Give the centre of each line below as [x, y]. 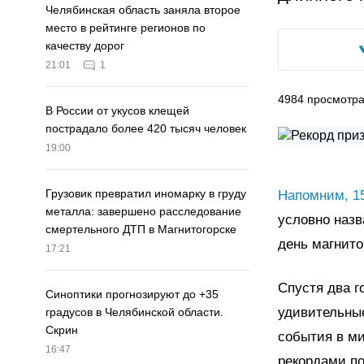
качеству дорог [85, 46]
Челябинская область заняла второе [143, 10]
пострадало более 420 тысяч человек [146, 129]
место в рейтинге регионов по [126, 28]
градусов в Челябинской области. [134, 312]
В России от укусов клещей [117, 111]
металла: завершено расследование [143, 212]
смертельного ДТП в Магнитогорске [141, 230]
